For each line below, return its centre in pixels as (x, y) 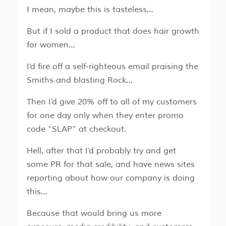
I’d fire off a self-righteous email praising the (112, 66)
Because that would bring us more (94, 213)
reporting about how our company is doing (110, 178)
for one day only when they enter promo (105, 115)
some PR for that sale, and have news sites (110, 164)
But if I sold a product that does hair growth (113, 31)
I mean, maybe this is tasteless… (90, 9)
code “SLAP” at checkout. (76, 129)
